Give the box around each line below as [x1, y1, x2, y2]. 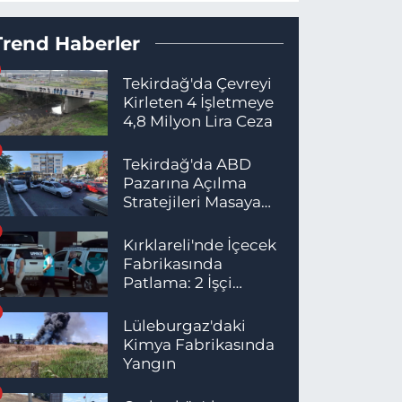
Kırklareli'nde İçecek [123, 235, 277, 254]
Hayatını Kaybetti [123, 292, 256, 310]
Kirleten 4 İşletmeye [123, 92, 275, 111]
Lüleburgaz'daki [123, 316, 247, 335]
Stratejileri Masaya [123, 192, 262, 211]
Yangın [123, 354, 177, 372]
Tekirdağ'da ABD [123, 154, 252, 173]
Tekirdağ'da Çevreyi [123, 74, 273, 92]
